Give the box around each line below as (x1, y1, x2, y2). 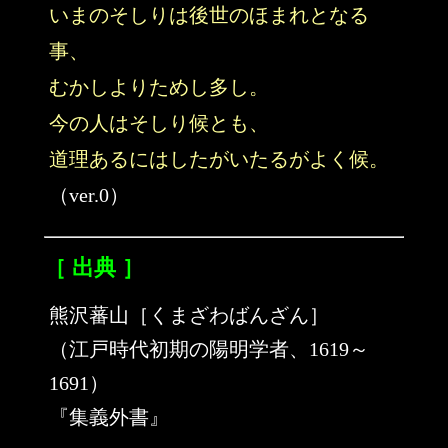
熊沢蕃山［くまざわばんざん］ (49, 304, 329, 326)
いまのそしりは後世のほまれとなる (49, 4, 369, 26)
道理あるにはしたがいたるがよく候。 (49, 148, 389, 170)
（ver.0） (49, 184, 129, 206)
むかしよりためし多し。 (49, 76, 269, 98)
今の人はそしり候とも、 (49, 112, 269, 134)
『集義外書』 (49, 406, 169, 428)
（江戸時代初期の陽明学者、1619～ (49, 338, 369, 360)
